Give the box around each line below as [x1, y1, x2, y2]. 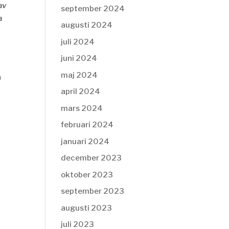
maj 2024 [61, 70, 98, 80]
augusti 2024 [61, 20, 113, 30]
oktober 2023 [61, 170, 113, 179]
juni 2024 [61, 54, 98, 63]
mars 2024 [61, 103, 103, 113]
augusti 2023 [61, 203, 112, 213]
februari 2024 [61, 120, 114, 129]
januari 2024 [61, 136, 110, 146]
